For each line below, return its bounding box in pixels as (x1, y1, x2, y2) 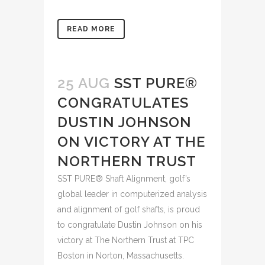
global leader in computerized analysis (57, 189, 207, 199)
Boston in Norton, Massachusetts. (57, 251, 184, 260)
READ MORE (67, 25, 115, 33)
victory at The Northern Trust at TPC (57, 235, 194, 245)
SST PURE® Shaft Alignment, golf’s (57, 174, 190, 183)
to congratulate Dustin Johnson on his (57, 220, 202, 230)
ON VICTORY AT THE (57, 133, 205, 150)
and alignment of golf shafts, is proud (57, 205, 200, 214)
